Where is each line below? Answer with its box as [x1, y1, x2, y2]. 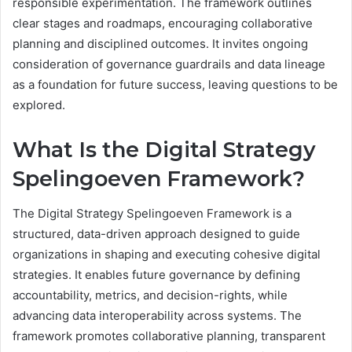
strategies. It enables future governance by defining [13, 267, 300, 283]
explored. [13, 97, 65, 112]
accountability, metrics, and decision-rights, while [13, 288, 288, 303]
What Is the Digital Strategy [13, 136, 316, 163]
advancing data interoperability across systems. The [13, 308, 302, 324]
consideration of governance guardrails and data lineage [13, 56, 325, 71]
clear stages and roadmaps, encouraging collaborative [13, 15, 313, 31]
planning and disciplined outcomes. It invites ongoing [13, 35, 308, 51]
